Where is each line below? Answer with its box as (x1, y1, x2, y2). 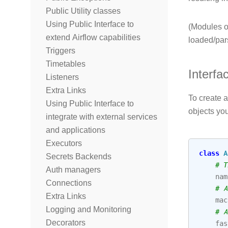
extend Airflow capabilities (46, 33, 140, 42)
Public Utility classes (46, 6, 121, 16)
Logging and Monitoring (46, 205, 131, 214)
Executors (46, 138, 82, 148)
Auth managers (46, 165, 101, 175)
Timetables (46, 59, 85, 69)
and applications (46, 125, 105, 135)
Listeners (46, 72, 79, 82)
